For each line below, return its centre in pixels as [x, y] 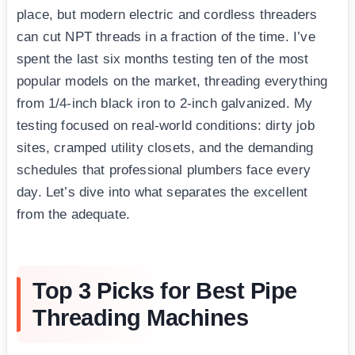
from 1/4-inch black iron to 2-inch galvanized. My [165, 103]
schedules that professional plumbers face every [164, 170]
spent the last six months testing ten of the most [163, 59]
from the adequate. [74, 214]
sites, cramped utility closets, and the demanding [165, 147]
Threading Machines [140, 317]
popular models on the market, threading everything [172, 81]
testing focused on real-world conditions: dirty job [166, 125]
